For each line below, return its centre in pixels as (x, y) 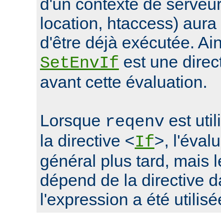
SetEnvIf (79, 63)
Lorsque (73, 120)
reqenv (135, 122)
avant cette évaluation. (124, 82)
